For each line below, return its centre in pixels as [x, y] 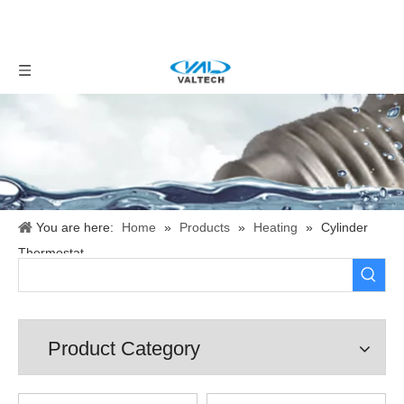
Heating [275, 227]
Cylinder [344, 227]
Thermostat [51, 252]
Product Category [124, 349]
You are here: [75, 227]
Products [205, 227]
